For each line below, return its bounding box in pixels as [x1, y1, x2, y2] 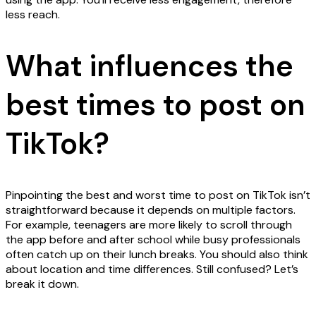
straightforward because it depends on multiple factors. [6, 202, 296, 218]
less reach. [6, 7, 60, 23]
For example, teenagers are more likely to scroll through [6, 217, 292, 233]
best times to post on [6, 85, 305, 125]
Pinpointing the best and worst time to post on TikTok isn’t [6, 188, 310, 203]
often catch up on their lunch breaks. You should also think [6, 247, 308, 262]
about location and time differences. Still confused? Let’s [6, 262, 298, 277]
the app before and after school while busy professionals [6, 232, 300, 248]
